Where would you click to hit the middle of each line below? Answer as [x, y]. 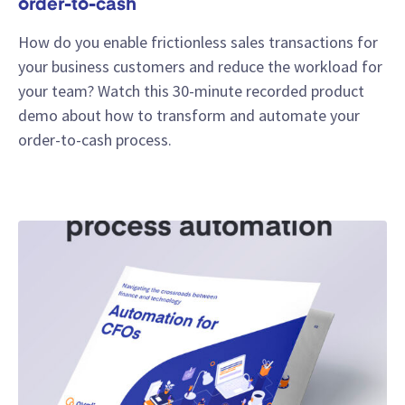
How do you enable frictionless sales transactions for [198, 42]
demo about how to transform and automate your [189, 115]
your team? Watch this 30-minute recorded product [191, 90]
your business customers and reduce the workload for [200, 66]
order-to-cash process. [95, 139]
